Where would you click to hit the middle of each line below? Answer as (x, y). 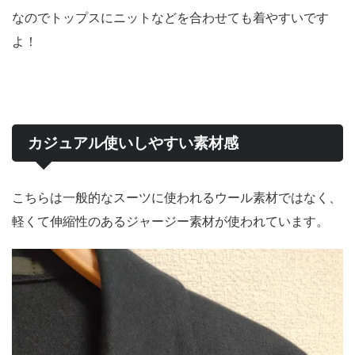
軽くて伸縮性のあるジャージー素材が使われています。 (170, 221)
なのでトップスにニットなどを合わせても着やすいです (170, 17)
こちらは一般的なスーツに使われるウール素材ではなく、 (177, 197)
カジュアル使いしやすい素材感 (133, 143)
